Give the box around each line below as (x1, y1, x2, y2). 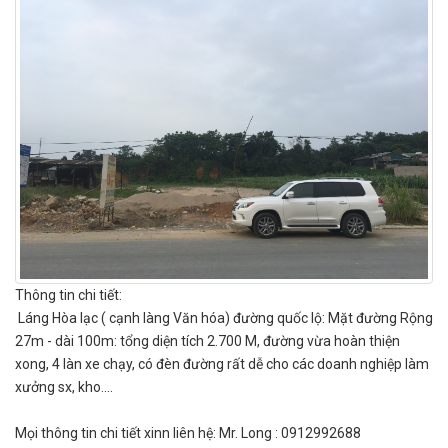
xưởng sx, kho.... (15, 379, 113, 395)
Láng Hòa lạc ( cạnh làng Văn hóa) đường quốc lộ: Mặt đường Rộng (15, 310, 433, 326)
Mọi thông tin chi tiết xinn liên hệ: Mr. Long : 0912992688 (15, 425, 361, 441)
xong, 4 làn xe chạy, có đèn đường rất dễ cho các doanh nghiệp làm (15, 356, 429, 372)
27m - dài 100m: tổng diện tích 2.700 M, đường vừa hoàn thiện (15, 333, 400, 349)
